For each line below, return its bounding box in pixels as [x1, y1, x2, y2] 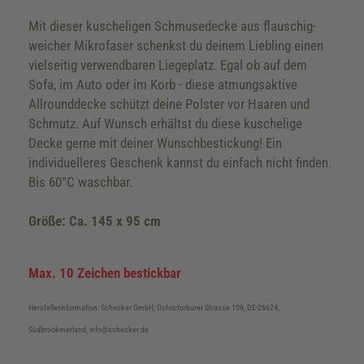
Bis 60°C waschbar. [28, 174, 132, 190]
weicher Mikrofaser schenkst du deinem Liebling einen [28, 37, 323, 54]
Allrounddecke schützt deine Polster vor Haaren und [28, 96, 310, 112]
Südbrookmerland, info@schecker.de [28, 325, 149, 334]
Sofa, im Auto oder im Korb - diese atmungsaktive [28, 76, 297, 93]
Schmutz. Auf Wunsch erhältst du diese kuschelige [28, 115, 302, 132]
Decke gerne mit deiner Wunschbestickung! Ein [28, 135, 282, 151]
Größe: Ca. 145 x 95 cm [28, 213, 161, 229]
